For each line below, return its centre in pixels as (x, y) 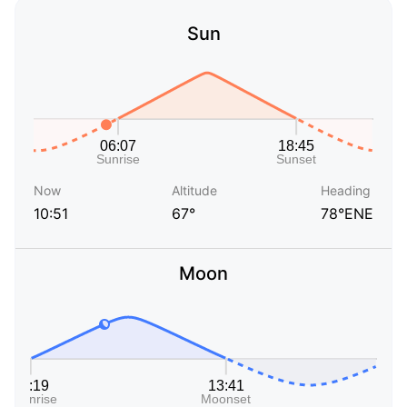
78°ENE (347, 214)
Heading (346, 191)
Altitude (194, 191)
